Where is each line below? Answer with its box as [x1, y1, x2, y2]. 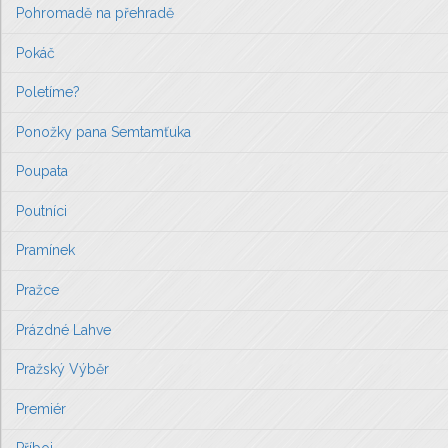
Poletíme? [16, 84, 80, 101]
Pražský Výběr [16, 361, 109, 378]
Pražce [16, 282, 59, 299]
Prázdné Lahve [16, 321, 111, 338]
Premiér [16, 400, 66, 417]
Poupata [16, 163, 68, 180]
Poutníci [16, 202, 67, 219]
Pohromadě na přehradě [16, 4, 174, 21]
